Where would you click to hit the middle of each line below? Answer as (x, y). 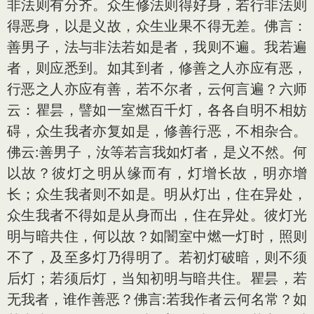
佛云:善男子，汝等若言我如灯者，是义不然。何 (157, 152)
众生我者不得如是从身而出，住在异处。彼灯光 (157, 215)
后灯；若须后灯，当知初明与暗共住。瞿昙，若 (157, 278)
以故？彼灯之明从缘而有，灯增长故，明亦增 (157, 173)
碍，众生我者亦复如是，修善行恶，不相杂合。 (157, 131)
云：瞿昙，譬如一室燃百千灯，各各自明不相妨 (157, 110)
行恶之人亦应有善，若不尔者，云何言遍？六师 (157, 89)
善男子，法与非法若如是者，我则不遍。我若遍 (157, 47)
